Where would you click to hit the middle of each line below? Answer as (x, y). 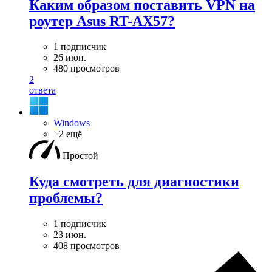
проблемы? (66, 198)
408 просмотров (87, 246)
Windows (72, 123)
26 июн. (70, 58)
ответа (42, 90)
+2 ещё (68, 134)
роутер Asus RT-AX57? (102, 21)
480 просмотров (87, 69)
